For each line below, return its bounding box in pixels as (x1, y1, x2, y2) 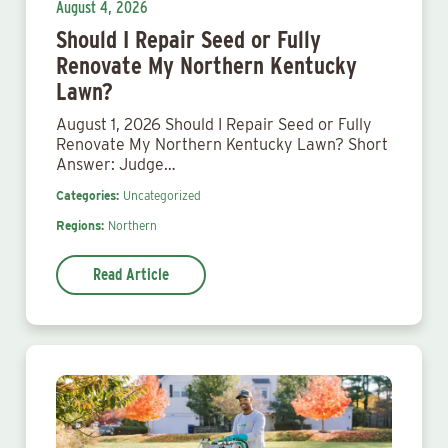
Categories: (56, 188, 119, 203)
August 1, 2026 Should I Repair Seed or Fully (56, 115, 372, 134)
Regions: (56, 218, 104, 233)
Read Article (93, 265, 169, 284)
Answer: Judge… (56, 155, 176, 174)
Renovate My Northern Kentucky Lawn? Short (56, 135, 388, 154)
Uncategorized (123, 188, 201, 203)
